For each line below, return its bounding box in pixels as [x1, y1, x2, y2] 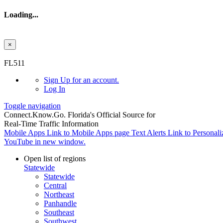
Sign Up [44, 75, 70, 84]
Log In [44, 84, 65, 93]
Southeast [44, 208, 74, 217]
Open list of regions [24, 154, 86, 163]
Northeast [44, 190, 74, 199]
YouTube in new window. [4, 137, 86, 146]
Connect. [4, 110, 32, 119]
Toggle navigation [4, 101, 61, 110]
